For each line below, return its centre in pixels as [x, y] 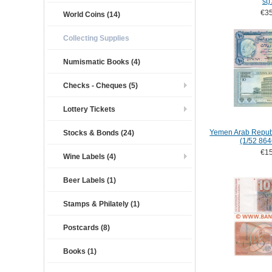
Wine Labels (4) [90, 157]
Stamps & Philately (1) [101, 204]
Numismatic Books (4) [102, 62]
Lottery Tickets [89, 109]
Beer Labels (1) [90, 180]
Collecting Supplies [96, 38]
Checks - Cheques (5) [100, 86]
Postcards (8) [87, 228]
